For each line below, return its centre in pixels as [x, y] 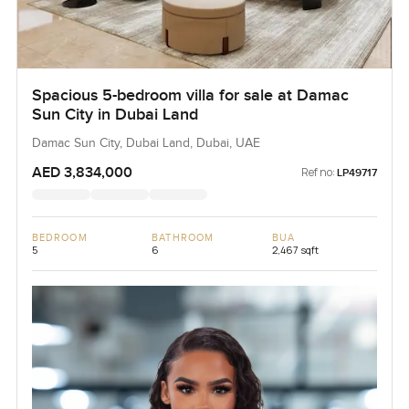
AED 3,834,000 [82, 173]
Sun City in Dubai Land [115, 115]
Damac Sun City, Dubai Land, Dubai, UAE [146, 144]
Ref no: [319, 173]
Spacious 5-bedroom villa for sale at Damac [190, 96]
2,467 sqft [295, 250]
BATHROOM [183, 238]
